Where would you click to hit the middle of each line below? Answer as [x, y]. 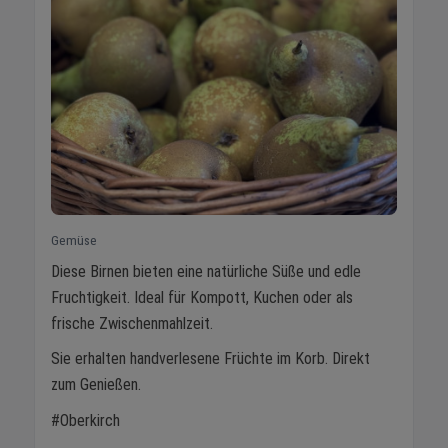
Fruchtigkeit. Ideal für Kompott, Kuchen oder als [202, 297]
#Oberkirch [85, 421]
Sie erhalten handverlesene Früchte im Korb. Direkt [210, 359]
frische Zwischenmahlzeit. [132, 323]
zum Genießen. [96, 385]
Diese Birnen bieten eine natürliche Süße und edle [206, 271]
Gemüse [74, 239]
